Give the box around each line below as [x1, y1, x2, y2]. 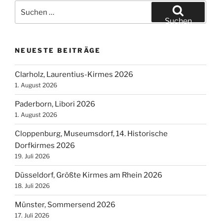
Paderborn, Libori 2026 [15, 100, 95, 109]
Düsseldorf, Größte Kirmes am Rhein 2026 [15, 171, 162, 180]
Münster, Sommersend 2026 [15, 200, 115, 209]
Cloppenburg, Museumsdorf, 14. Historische [15, 129, 168, 138]
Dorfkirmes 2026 [15, 141, 75, 150]
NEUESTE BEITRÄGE [15, 46, 101, 54]
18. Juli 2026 [15, 182, 50, 189]
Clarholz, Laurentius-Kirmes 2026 [15, 70, 133, 79]
